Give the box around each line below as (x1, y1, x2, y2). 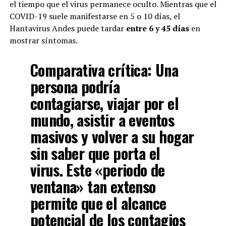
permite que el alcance (30, 192, 166, 215)
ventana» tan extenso (30, 175, 156, 198)
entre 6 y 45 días (126, 23, 189, 34)
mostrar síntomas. (9, 35, 78, 46)
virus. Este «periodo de (30, 158, 165, 182)
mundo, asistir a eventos (30, 108, 175, 132)
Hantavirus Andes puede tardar (9, 23, 126, 34)
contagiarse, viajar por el (30, 92, 179, 115)
